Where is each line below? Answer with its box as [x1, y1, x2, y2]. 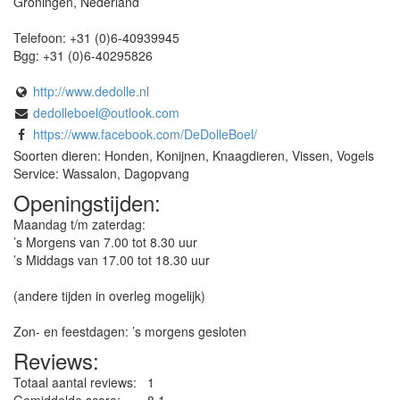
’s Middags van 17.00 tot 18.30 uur [13, 250, 210, 269]
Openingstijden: [13, 186, 161, 218]
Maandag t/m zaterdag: [13, 214, 146, 233]
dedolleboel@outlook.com [33, 103, 179, 121]
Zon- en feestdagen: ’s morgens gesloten [13, 321, 246, 340]
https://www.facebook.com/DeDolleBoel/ [33, 124, 257, 143]
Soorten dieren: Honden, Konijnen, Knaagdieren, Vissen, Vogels [13, 146, 374, 164]
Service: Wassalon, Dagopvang [13, 163, 189, 182]
